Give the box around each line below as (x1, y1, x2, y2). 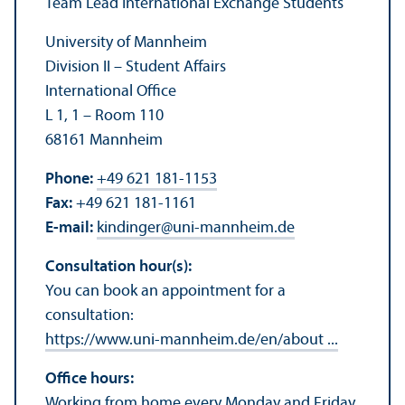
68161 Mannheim (45, 131, 163, 149)
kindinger (97, 219, 161, 237)
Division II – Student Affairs (45, 58, 226, 76)
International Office (45, 82, 176, 100)
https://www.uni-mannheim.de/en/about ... (45, 331, 338, 349)
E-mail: (45, 219, 97, 237)
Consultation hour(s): (45, 258, 192, 276)
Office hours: (45, 370, 134, 388)
